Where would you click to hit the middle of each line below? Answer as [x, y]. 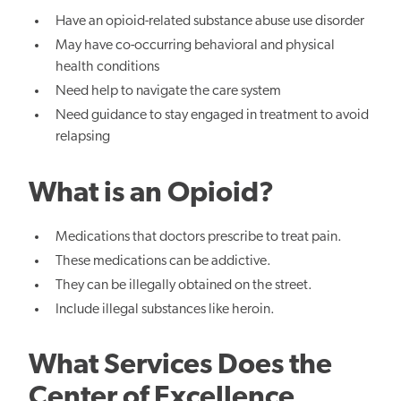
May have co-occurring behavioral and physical [196, 46]
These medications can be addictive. [164, 261]
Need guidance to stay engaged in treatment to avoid [213, 116]
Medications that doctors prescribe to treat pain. [199, 237]
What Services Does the [180, 367]
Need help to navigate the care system [169, 92]
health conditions [108, 68]
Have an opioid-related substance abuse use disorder [210, 21]
